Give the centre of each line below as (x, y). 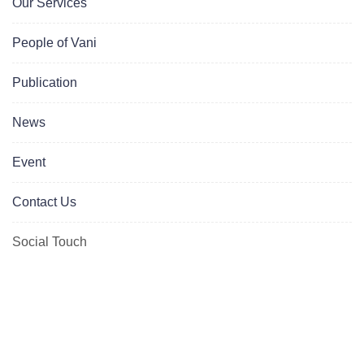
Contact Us (44, 202)
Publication (45, 83)
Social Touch (50, 242)
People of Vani (54, 43)
